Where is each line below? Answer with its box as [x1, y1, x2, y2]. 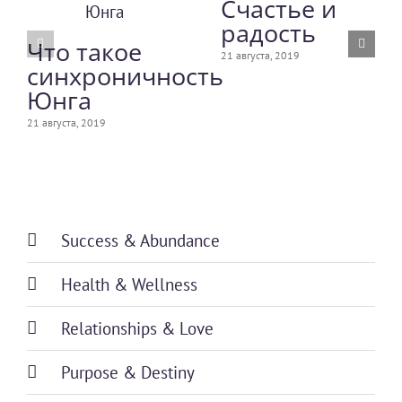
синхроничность [27, 58, 223, 92]
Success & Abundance [61, 229, 220, 251]
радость [221, 15, 316, 49]
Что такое [27, 34, 142, 68]
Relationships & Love [61, 317, 214, 339]
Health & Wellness [61, 273, 197, 295]
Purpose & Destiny [61, 361, 195, 383]
